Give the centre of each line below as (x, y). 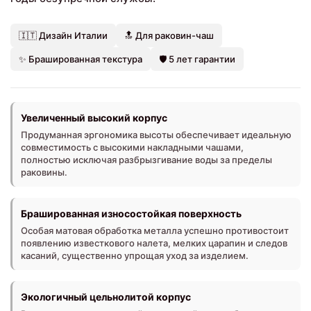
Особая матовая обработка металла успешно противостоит (155, 230)
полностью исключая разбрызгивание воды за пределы (146, 159)
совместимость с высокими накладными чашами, (132, 147)
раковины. (44, 172)
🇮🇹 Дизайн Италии (63, 35)
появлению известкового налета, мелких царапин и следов (154, 243)
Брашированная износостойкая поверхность (131, 213)
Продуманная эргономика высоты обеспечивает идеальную (156, 134)
